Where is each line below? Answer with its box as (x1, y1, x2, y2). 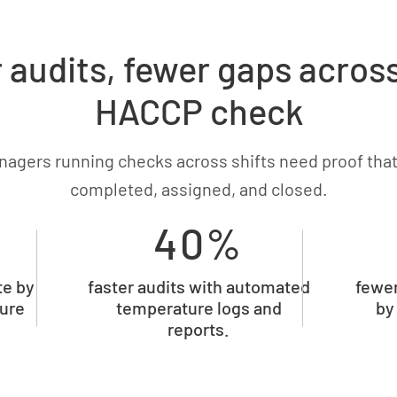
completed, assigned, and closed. (69, 178, 328, 199)
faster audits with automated (87, 276, 310, 297)
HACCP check (94, 90, 303, 132)
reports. (167, 318, 230, 339)
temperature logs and (115, 297, 282, 318)
